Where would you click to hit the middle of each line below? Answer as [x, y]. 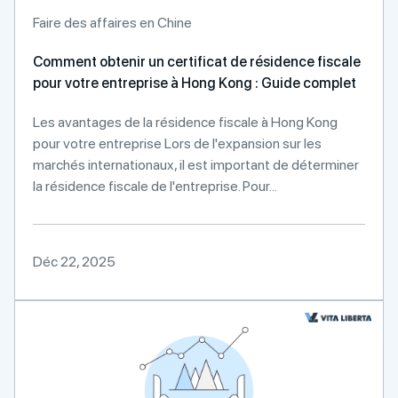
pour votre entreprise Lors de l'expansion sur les [177, 143]
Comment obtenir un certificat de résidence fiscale [197, 62]
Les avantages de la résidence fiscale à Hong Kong [185, 122]
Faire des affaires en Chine [112, 23]
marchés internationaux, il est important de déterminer [196, 165]
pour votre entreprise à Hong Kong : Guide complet [195, 83]
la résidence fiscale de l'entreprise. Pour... [155, 186]
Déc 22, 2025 [74, 262]
